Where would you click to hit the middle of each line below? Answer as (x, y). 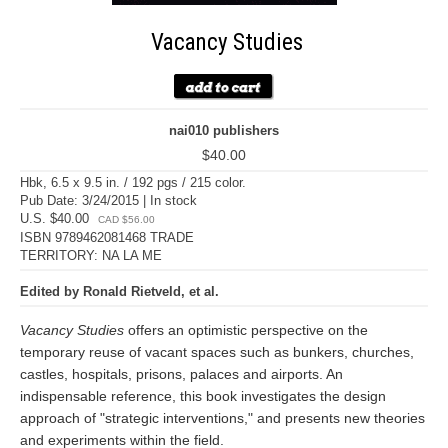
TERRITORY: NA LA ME (91, 255)
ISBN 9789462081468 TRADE (107, 237)
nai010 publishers (224, 130)
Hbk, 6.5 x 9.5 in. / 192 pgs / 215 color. (133, 182)
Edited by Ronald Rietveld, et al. (119, 291)
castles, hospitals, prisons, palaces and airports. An (181, 374)
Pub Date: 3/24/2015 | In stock (108, 200)
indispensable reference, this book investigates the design (203, 396)
